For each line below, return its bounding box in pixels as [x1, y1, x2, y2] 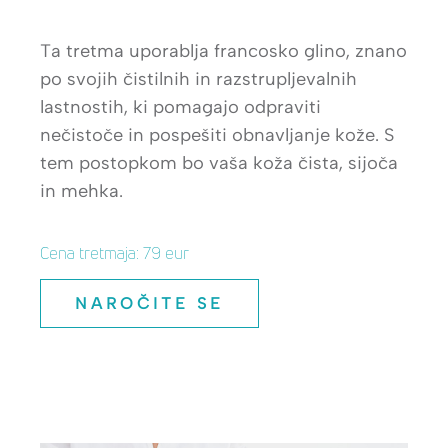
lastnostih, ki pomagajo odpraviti [40, 96, 321, 118]
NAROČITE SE [75, 294, 224, 313]
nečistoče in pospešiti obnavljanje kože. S [40, 124, 394, 146]
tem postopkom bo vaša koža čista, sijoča [40, 152, 398, 174]
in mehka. [40, 180, 123, 202]
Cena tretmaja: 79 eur [40, 242, 189, 264]
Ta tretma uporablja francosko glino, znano [40, 40, 407, 62]
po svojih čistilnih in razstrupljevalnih [40, 68, 357, 90]
